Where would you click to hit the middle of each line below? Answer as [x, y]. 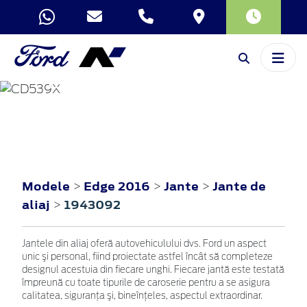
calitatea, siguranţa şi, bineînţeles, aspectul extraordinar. [142, 296]
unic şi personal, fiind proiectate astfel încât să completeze [147, 257]
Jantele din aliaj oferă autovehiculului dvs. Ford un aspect [144, 244]
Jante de [239, 186]
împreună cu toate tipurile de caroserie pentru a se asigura [146, 283]
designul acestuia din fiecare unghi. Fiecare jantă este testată [153, 270]
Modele [46, 186]
